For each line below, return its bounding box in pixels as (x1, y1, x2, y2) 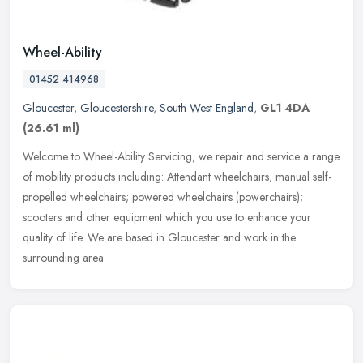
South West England (160, 99, 254, 116)
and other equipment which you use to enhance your (65, 208, 311, 225)
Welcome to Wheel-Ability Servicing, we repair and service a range (23, 147, 340, 164)
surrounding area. (23, 249, 106, 266)
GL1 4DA (260, 99, 310, 116)
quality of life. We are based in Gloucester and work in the (23, 228, 296, 246)
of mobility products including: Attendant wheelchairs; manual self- (23, 168, 331, 185)
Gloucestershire (80, 99, 153, 116)
